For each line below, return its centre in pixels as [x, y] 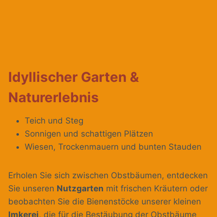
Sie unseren [32, 189]
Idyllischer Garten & [74, 77]
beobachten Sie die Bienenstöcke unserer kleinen [105, 202]
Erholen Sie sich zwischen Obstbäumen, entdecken [108, 176]
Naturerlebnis [54, 98]
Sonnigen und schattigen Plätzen [89, 134]
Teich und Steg [54, 121]
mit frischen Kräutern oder [156, 189]
